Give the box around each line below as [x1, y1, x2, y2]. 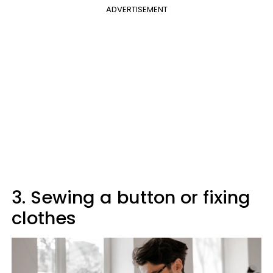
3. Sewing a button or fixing [12, 185, 250, 210]
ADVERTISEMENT [105, 4, 168, 16]
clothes [12, 206, 76, 231]
